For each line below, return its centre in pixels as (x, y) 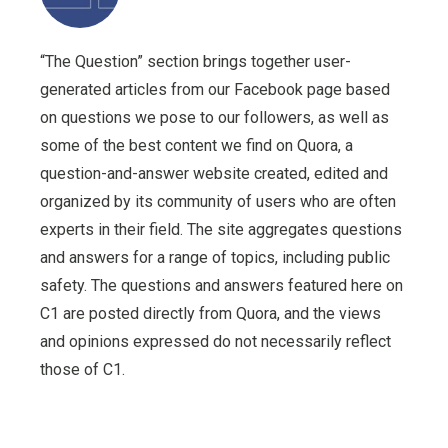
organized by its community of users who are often (218, 201)
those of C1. (82, 369)
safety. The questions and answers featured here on (221, 285)
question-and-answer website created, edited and (214, 173)
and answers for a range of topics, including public (215, 257)
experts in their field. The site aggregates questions (221, 229)
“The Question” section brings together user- (195, 61)
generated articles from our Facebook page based (215, 89)
